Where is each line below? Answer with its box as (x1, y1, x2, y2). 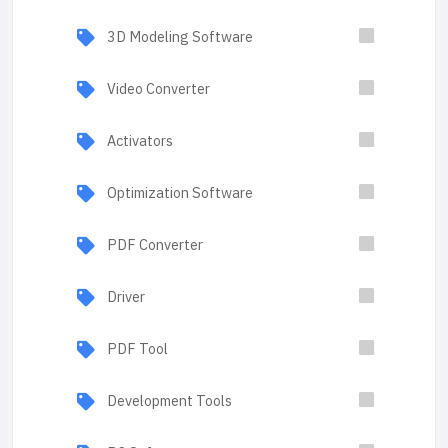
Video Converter (107, 78, 210, 100)
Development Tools (107, 390, 232, 412)
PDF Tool (107, 338, 168, 360)
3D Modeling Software (107, 26, 253, 48)
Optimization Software (107, 182, 253, 204)
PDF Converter (107, 234, 203, 256)
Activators (107, 130, 173, 152)
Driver (107, 286, 145, 308)
